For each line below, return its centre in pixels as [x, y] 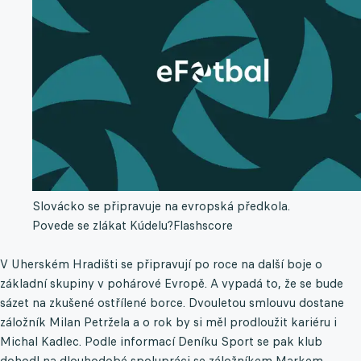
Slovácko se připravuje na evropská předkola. [161, 206]
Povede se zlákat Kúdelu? [103, 226]
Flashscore [203, 226]
